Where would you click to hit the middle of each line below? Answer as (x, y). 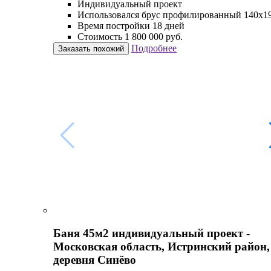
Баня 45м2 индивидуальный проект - (152, 233)
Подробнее (154, 48)
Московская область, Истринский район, (162, 247)
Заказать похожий (91, 49)
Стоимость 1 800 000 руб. (130, 37)
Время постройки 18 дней (131, 26)
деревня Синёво (95, 260)
